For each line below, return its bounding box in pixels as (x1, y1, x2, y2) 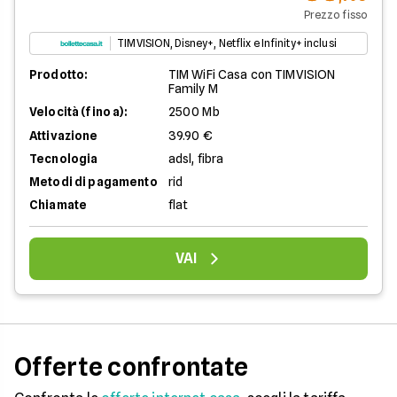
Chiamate (29, 198, 88, 212)
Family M (167, 82, 218, 96)
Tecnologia (29, 152, 98, 166)
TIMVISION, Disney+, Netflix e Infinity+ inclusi (117, 36, 337, 50)
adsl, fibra (167, 152, 224, 166)
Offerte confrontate (14, 352, 249, 382)
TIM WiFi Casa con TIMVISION (167, 67, 336, 82)
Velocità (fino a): (29, 105, 128, 119)
